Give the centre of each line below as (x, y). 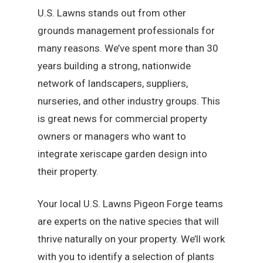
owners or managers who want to (112, 136)
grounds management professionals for (127, 30)
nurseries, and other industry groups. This (129, 101)
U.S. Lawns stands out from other (112, 13)
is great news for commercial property (123, 118)
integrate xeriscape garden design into (123, 154)
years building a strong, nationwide (114, 65)
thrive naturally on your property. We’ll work (131, 239)
